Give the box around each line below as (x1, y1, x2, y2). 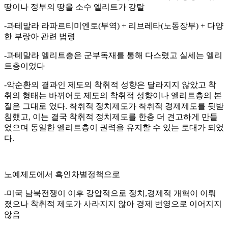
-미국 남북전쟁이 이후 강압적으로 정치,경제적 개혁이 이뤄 (4, 188, 216, 197)
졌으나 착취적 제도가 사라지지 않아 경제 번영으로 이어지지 (4, 199, 222, 208)
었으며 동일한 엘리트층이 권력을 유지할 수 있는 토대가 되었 (4, 123, 224, 132)
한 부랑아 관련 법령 (4, 32, 75, 41)
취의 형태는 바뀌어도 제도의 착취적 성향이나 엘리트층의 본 (4, 91, 222, 100)
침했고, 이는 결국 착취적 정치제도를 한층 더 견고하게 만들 (4, 112, 218, 121)
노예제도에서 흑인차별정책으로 (4, 169, 120, 179)
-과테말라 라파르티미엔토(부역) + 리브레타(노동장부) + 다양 (4, 21, 223, 30)
